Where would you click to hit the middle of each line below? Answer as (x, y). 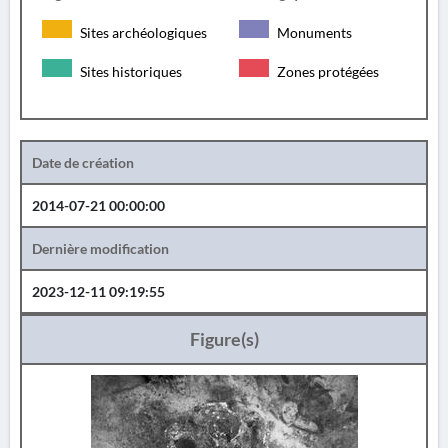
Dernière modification (100, 248)
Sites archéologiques (142, 32)
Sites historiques (129, 71)
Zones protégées (326, 71)
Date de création (83, 162)
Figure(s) (224, 339)
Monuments (313, 32)
